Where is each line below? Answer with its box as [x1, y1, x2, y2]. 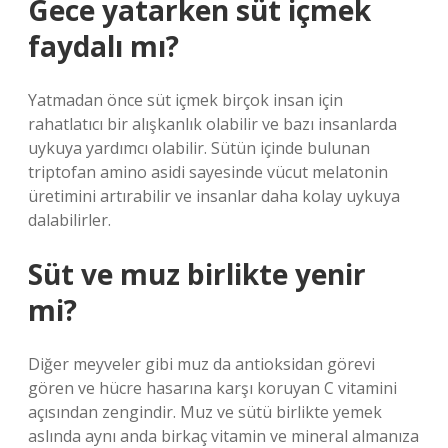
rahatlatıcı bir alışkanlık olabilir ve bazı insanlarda [28, 113, 397, 135]
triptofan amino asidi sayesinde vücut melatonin [28, 161, 388, 183]
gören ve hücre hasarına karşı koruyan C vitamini [28, 377, 397, 399]
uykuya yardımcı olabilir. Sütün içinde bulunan [28, 137, 370, 159]
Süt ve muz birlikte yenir [28, 255, 366, 293]
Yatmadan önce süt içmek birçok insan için [28, 89, 343, 111]
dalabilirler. [28, 209, 111, 231]
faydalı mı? [28, 27, 179, 65]
